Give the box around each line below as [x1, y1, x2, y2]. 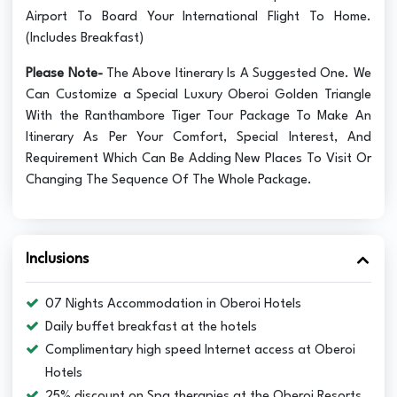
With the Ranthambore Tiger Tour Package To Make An [26, 109, 371, 123]
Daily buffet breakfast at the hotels [45, 320, 258, 334]
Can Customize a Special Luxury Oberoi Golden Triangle [26, 88, 371, 102]
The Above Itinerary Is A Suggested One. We [102, 66, 371, 81]
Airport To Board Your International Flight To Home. [26, 10, 371, 24]
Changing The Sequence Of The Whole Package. [26, 173, 313, 187]
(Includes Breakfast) [26, 31, 144, 45]
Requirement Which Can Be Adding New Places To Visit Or [26, 152, 371, 166]
